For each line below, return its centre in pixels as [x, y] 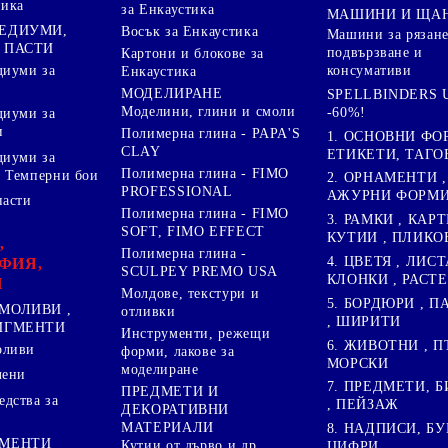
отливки [148, 311]
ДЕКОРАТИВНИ [175, 409]
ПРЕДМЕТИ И [170, 391]
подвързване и [374, 53]
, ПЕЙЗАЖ [362, 405]
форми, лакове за [178, 351]
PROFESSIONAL [177, 191]
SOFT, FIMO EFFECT [193, 231]
